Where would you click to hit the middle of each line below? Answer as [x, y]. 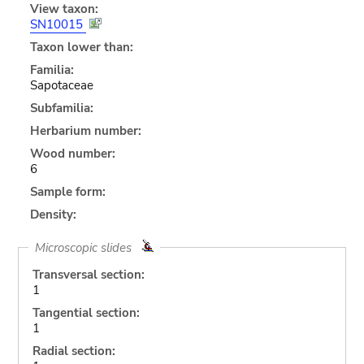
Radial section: [74, 351]
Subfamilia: [61, 108]
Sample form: [67, 191]
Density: [53, 214]
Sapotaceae [61, 85]
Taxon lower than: [81, 47]
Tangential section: [86, 312]
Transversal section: [88, 274]
